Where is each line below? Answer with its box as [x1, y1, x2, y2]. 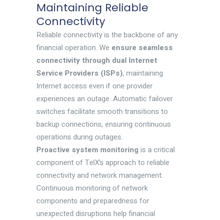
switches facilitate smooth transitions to [36, 106, 168, 117]
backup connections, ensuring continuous [36, 119, 171, 130]
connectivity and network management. [36, 170, 163, 181]
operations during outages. [36, 132, 123, 143]
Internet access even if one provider [36, 81, 153, 92]
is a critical [138, 144, 175, 156]
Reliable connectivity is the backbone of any [36, 29, 178, 41]
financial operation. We [36, 42, 111, 54]
